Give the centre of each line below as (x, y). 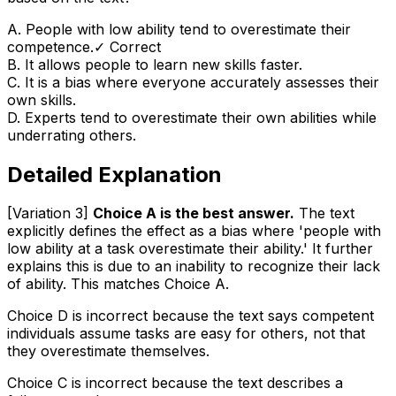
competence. (50, 46)
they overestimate (69, 351)
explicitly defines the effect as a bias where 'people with (194, 231)
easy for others (252, 334)
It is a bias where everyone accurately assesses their (202, 82)
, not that (335, 334)
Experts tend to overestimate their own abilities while (201, 117)
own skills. (42, 99)
